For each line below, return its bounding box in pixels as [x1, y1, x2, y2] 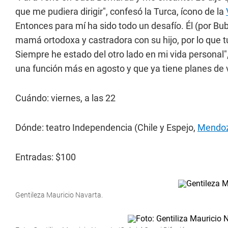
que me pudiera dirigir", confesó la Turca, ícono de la [15, 6, 226, 17]
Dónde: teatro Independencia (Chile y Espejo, [15, 122, 197, 133]
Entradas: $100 [15, 152, 76, 162]
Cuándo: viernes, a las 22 [15, 93, 116, 103]
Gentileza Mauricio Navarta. [15, 191, 103, 199]
